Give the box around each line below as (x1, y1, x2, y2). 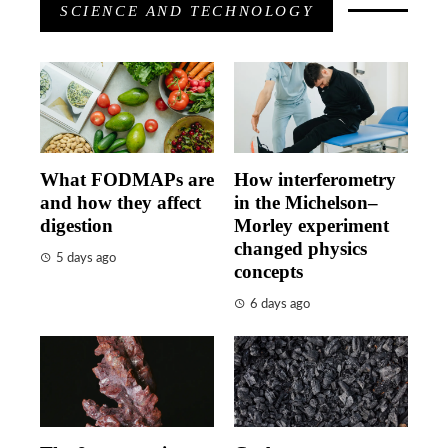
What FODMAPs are (40, 169, 214, 190)
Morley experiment (234, 215, 389, 236)
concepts (234, 261, 303, 282)
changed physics (234, 238, 367, 259)
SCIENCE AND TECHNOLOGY (60, 3, 314, 20)
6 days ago (250, 298, 310, 310)
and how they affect (40, 192, 201, 213)
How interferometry (234, 169, 396, 190)
